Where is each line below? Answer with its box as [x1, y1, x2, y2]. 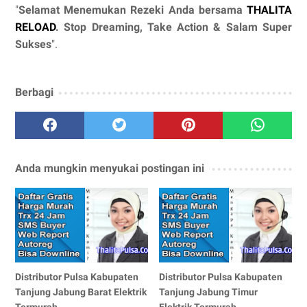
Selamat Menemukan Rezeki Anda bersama [19, 3, 247, 16]
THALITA [247, 3, 292, 16]
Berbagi [15, 85, 53, 99]
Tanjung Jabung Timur [159, 286, 258, 297]
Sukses [15, 37, 51, 51]
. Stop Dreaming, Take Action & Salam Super [56, 20, 292, 34]
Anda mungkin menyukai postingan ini [15, 161, 204, 175]
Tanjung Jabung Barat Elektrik [15, 286, 147, 297]
